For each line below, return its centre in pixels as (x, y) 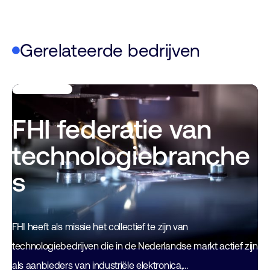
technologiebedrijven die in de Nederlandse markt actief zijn (135, 246)
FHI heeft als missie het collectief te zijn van (100, 227)
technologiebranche (131, 155)
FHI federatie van (112, 129)
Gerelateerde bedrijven (110, 50)
